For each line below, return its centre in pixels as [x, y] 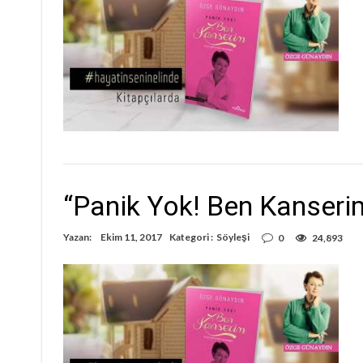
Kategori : [193, 237]
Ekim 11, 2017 [131, 237]
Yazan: [78, 237]
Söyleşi [233, 237]
